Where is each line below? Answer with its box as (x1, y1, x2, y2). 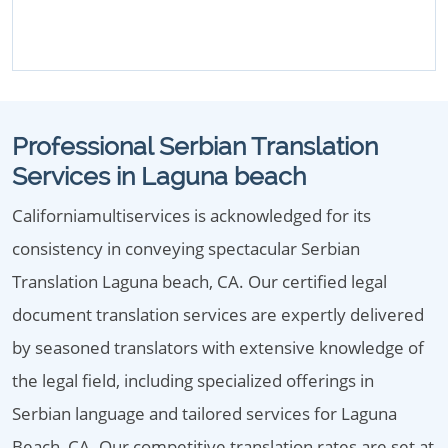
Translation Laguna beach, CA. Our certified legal (12, 270, 387, 293)
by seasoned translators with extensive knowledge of (12, 336, 424, 359)
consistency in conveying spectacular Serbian (12, 237, 360, 260)
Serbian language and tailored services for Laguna (12, 402, 397, 425)
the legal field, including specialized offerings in (12, 369, 374, 392)
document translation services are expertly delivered (12, 303, 424, 326)
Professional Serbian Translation (12, 131, 378, 161)
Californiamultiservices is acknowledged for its (12, 204, 371, 227)
